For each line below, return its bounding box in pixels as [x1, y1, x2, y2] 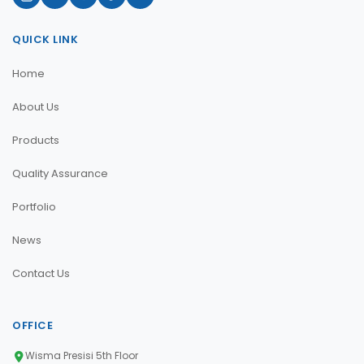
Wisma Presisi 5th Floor [25, 349, 138, 362]
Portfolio [12, 199, 56, 214]
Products [12, 132, 59, 148]
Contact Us [12, 266, 70, 281]
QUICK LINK [12, 32, 78, 47]
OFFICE [12, 318, 53, 333]
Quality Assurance [12, 166, 108, 181]
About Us [12, 99, 59, 115]
